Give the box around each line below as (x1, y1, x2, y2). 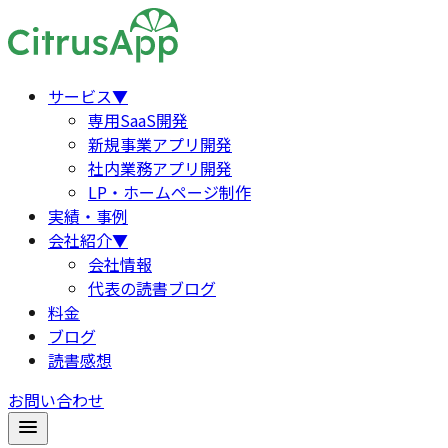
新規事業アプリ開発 (88, 132, 232, 156)
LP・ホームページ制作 (88, 180, 251, 204)
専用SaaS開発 (88, 108, 188, 132)
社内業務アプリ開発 (88, 156, 232, 180)
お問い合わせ (8, 388, 104, 412)
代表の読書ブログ (88, 276, 216, 300)
